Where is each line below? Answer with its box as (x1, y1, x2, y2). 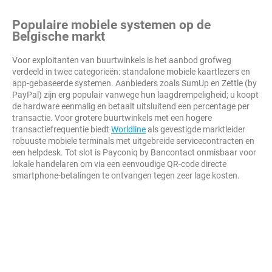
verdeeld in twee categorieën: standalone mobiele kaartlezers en (12, 67, 250, 76)
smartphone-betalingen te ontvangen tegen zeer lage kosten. (12, 171, 240, 180)
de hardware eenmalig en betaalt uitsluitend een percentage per (12, 101, 250, 111)
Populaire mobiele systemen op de (12, 18, 211, 32)
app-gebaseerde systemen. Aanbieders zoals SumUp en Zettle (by (12, 78, 257, 88)
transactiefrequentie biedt (12, 124, 111, 134)
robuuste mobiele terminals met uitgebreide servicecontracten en (12, 136, 254, 146)
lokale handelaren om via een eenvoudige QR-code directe (12, 159, 226, 169)
